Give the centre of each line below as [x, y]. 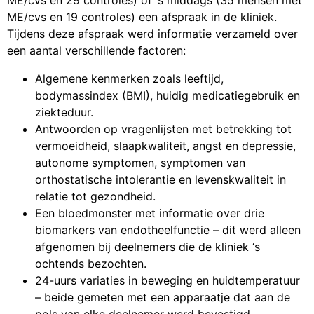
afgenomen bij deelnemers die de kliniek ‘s [148, 246]
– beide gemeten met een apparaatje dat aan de [163, 297]
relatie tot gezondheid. [95, 196]
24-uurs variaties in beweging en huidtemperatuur [168, 280]
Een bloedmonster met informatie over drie [150, 213]
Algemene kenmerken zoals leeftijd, [129, 78]
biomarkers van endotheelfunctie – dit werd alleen [168, 230]
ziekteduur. [64, 112]
